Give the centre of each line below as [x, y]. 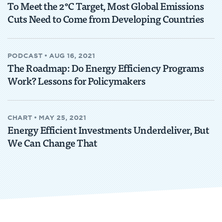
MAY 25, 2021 [62, 118]
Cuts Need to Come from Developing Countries [106, 19]
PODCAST [25, 56]
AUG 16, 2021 [72, 56]
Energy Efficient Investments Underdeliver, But [108, 130]
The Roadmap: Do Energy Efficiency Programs [106, 68]
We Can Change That [52, 143]
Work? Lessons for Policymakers [76, 81]
